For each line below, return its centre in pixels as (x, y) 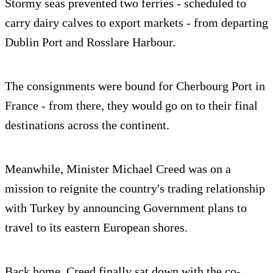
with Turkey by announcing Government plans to (126, 208)
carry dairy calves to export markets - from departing (136, 23)
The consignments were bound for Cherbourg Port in (135, 86)
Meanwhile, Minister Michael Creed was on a (118, 169)
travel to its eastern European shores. (96, 228)
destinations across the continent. (87, 125)
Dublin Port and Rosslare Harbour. (90, 42)
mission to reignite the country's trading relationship (135, 189)
